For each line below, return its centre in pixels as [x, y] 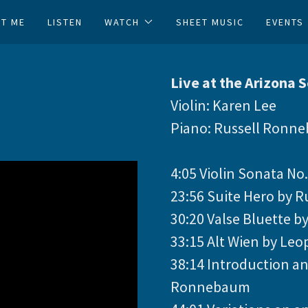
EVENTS [285, 22]
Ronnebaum [212, 287]
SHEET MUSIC [210, 22]
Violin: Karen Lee [223, 105]
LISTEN [65, 22]
